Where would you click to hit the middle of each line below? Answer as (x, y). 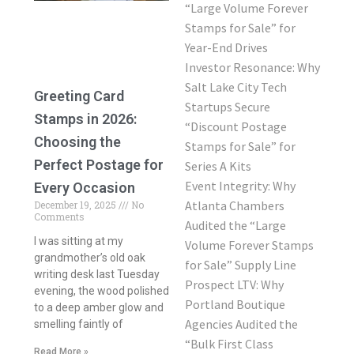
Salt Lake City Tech (236, 87)
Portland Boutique (235, 304)
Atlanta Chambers (235, 205)
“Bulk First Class (229, 343)
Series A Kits (218, 166)
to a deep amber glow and (98, 307)
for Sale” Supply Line (241, 264)
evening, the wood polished (101, 290)
